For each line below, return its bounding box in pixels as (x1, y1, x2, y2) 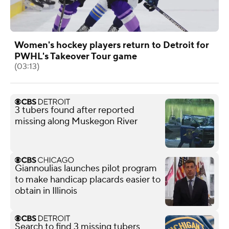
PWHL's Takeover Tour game (14, 50, 137, 62)
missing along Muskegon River (15, 115, 138, 127)
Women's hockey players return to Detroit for (14, 39, 209, 51)
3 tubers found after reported (15, 104, 134, 116)
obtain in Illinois (15, 185, 77, 197)
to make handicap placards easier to (15, 173, 161, 186)
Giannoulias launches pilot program (15, 162, 157, 174)
